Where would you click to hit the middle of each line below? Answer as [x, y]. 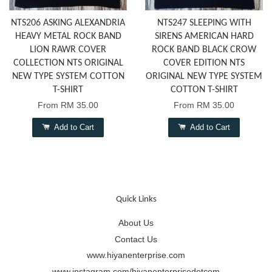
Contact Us [136, 239]
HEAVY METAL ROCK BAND [68, 37]
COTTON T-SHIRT [204, 90]
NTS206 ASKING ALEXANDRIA [68, 23]
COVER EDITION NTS [204, 63]
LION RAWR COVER [68, 50]
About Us [136, 223]
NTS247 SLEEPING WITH [204, 23]
